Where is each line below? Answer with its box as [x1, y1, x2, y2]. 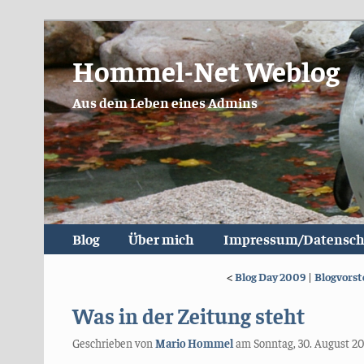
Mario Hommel [154, 335, 233, 350]
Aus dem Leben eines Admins [71, 93, 258, 112]
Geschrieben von [71, 335, 155, 350]
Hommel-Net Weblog [71, 52, 340, 89]
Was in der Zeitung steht [71, 301, 305, 329]
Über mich [128, 230, 195, 249]
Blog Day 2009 [235, 269, 306, 284]
